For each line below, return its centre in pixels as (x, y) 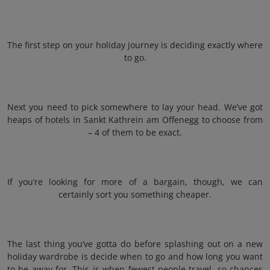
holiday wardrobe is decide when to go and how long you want (135, 256)
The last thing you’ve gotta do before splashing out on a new (135, 244)
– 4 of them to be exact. (135, 132)
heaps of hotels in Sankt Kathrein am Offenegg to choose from (135, 120)
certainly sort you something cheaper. (135, 194)
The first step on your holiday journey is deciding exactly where (135, 45)
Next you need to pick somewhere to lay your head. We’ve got (135, 107)
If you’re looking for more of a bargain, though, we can (135, 182)
